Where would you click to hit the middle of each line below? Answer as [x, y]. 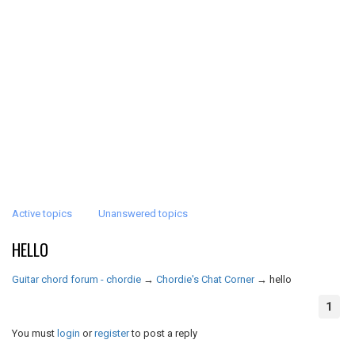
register [112, 333]
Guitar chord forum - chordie [76, 279]
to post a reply [163, 333]
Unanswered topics [143, 214]
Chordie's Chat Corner [205, 279]
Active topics [42, 214]
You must [34, 333]
